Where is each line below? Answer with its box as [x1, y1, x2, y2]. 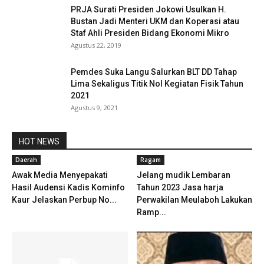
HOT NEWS [19, 137, 60, 146]
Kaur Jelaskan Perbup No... [12, 195, 117, 204]
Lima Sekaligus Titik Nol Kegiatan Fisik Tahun [71, 79, 243, 88]
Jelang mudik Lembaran [136, 170, 230, 180]
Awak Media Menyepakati [12, 170, 108, 180]
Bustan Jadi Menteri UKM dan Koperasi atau [71, 16, 239, 26]
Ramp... [136, 207, 166, 217]
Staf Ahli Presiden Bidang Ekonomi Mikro [71, 28, 229, 38]
